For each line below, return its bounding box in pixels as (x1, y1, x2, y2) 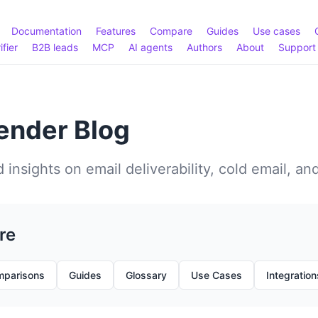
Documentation (11, 25, 82, 37)
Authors (187, 41, 222, 53)
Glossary (126, 269, 167, 281)
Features (96, 25, 136, 37)
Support (278, 41, 316, 53)
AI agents (128, 41, 172, 53)
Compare (150, 25, 192, 37)
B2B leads (32, 41, 78, 53)
